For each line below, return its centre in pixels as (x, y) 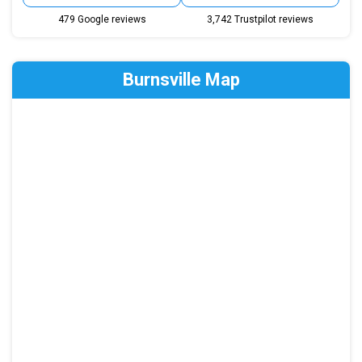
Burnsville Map (181, 79)
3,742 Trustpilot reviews (260, 19)
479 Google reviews (102, 19)
